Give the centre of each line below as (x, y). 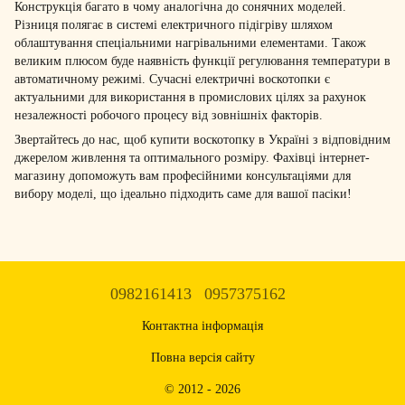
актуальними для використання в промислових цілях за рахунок (190, 97)
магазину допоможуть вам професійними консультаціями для (183, 175)
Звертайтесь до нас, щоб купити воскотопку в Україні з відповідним (202, 139)
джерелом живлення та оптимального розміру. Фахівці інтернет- (192, 157)
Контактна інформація (202, 326)
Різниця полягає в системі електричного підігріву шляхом (174, 24)
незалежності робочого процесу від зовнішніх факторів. (169, 115)
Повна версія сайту (202, 358)
